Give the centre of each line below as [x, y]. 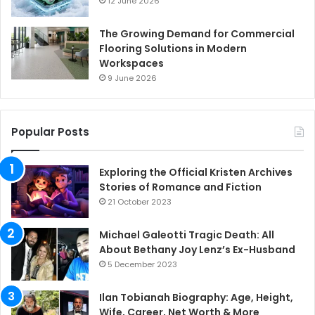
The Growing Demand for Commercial [197, 34]
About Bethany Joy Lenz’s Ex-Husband [197, 250]
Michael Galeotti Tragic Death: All [187, 235]
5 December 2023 [142, 265]
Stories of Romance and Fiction [180, 187]
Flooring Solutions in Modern [173, 49]
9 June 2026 [132, 78]
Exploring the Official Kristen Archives [196, 173]
